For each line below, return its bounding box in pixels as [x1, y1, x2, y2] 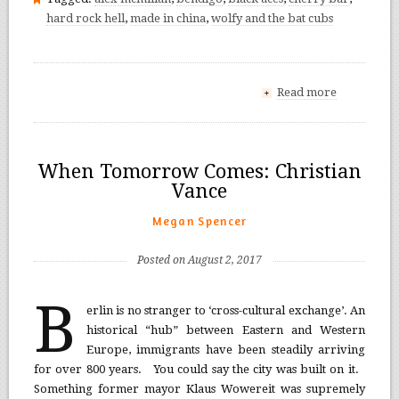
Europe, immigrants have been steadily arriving [85, 342, 366, 356]
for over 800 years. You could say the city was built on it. [33, 362, 366, 376]
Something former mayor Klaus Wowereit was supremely [33, 381, 366, 395]
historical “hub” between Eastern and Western [85, 322, 366, 337]
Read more [277, 85, 338, 99]
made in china [129, 11, 206, 25]
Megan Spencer [151, 213, 248, 228]
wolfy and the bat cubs [210, 11, 333, 25]
